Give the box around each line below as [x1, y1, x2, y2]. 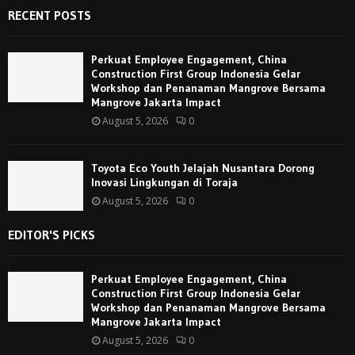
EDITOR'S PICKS [8, 226, 95, 242]
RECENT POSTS [8, 6, 91, 23]
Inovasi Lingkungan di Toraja [91, 174, 238, 189]
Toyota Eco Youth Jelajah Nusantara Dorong [91, 160, 315, 175]
